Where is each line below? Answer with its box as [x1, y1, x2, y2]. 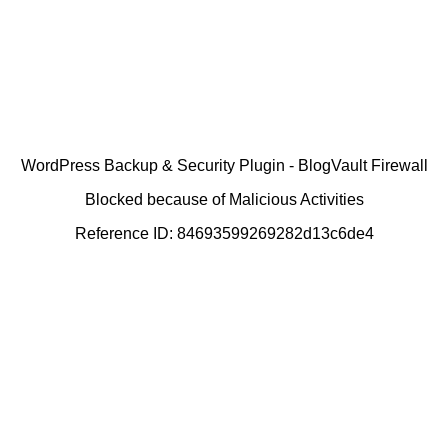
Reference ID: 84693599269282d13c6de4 [74, 224, 374, 242]
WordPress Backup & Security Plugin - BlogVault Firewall [20, 156, 428, 174]
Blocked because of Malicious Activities [84, 190, 364, 208]
